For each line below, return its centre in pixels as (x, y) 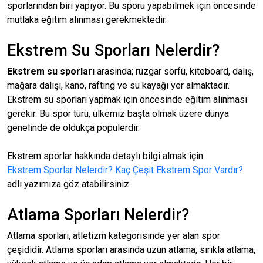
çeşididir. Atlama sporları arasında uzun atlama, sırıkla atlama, (131, 250)
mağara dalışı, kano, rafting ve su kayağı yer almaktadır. (118, 85)
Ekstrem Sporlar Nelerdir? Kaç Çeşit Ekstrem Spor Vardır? (125, 170)
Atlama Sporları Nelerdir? (98, 215)
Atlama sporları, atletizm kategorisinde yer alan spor (114, 236)
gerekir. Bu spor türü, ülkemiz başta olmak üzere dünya (118, 114)
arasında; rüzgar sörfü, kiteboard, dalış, (174, 71)
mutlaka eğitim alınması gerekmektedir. (88, 20)
